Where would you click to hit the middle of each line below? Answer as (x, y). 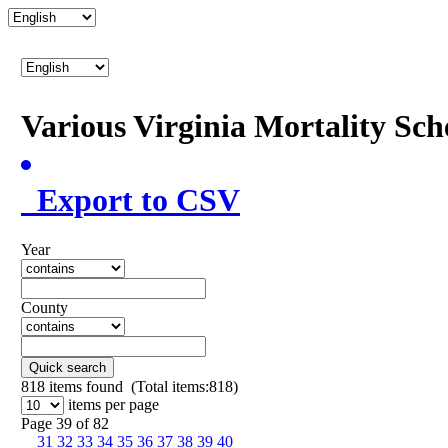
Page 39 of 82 (65, 423)
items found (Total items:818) (141, 386)
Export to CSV (130, 200)
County (44, 307)
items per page (113, 404)
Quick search (67, 367)
